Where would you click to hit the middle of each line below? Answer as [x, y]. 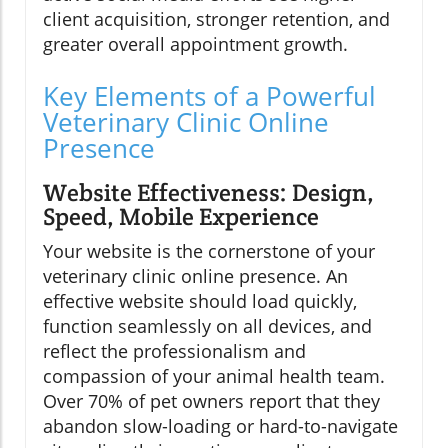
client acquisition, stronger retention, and [216, 19]
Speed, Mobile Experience [181, 217]
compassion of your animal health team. [214, 376]
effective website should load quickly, [200, 301]
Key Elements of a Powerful [209, 96]
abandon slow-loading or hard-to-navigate [220, 426]
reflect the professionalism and [174, 351]
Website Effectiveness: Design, [208, 193]
